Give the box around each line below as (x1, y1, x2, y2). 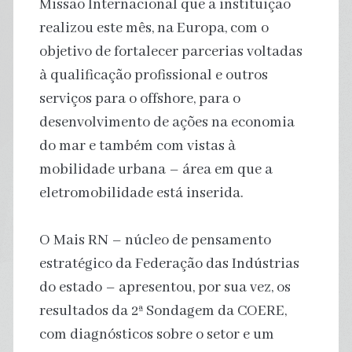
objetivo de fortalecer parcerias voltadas (38, 42, 302, 61)
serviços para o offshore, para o (38, 89, 240, 108)
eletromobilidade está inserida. (38, 183, 244, 203)
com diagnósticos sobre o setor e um (38, 324, 274, 344)
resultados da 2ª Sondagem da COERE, (38, 301, 287, 321)
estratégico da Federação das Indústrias (38, 254, 299, 273)
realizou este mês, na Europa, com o (38, 18, 269, 38)
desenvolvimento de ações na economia (38, 112, 295, 132)
